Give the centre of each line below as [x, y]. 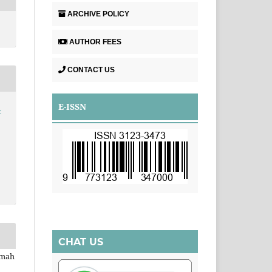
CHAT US [81, 242]
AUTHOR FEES [95, 42]
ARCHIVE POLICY [98, 14]
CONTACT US [91, 70]
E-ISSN [72, 106]
